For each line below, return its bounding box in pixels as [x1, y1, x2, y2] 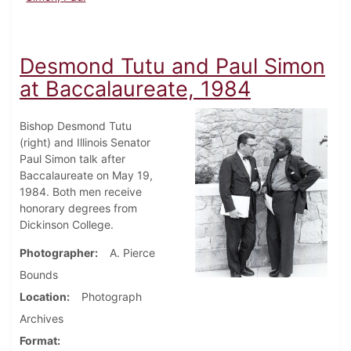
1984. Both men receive [20, 185, 142, 199]
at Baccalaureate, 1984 [20, 76, 251, 103]
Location [20, 290, 67, 304]
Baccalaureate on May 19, [20, 168, 153, 183]
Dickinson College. [20, 218, 114, 232]
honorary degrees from [20, 201, 137, 215]
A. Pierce [110, 246, 155, 260]
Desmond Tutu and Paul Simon [20, 53, 325, 80]
